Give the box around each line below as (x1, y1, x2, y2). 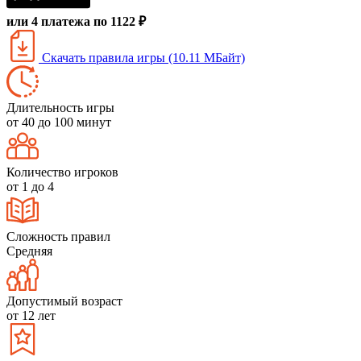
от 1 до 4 (6, 179, 54, 193)
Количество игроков (6, 164, 118, 179)
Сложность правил (6, 229, 110, 243)
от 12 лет (6, 308, 56, 322)
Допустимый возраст (6, 293, 122, 308)
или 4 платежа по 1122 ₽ (6, 14, 146, 28)
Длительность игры (6, 100, 114, 114)
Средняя (6, 243, 52, 258)
